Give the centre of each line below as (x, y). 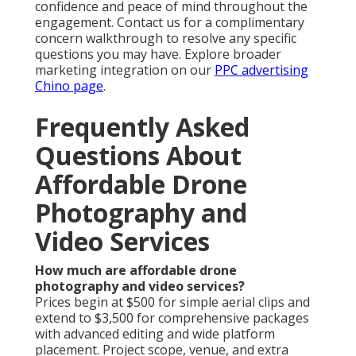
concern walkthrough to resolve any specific (166, 39)
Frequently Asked (142, 127)
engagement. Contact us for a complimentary (170, 23)
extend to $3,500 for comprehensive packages (172, 318)
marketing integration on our (125, 70)
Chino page (69, 86)
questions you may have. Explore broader (158, 54)
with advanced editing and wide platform (155, 334)
